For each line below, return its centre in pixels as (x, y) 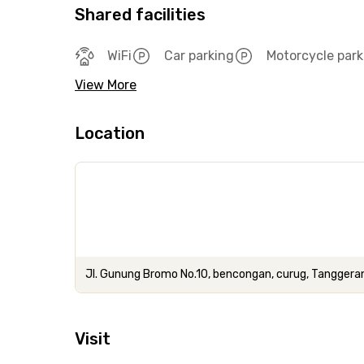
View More (106, 85)
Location (110, 133)
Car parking (199, 56)
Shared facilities (140, 15)
